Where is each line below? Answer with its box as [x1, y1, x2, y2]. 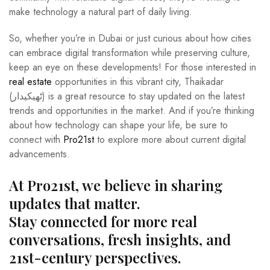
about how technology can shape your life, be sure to [9, 118, 228, 132]
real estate [9, 74, 52, 89]
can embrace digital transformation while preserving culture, [9, 45, 250, 60]
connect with [9, 132, 63, 146]
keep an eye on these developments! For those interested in [9, 60, 256, 74]
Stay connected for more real [9, 211, 197, 231]
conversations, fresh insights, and [9, 229, 231, 249]
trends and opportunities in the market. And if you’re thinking [9, 103, 254, 118]
